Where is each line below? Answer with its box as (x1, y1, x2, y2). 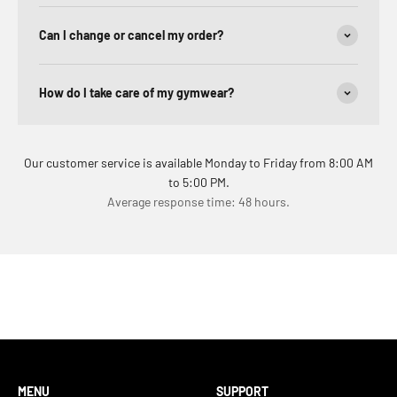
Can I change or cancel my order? (39, 27, 223, 43)
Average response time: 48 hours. (107, 194, 290, 210)
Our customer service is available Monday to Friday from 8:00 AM (24, 155, 373, 171)
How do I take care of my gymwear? (39, 85, 234, 101)
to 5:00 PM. (167, 175, 230, 191)
